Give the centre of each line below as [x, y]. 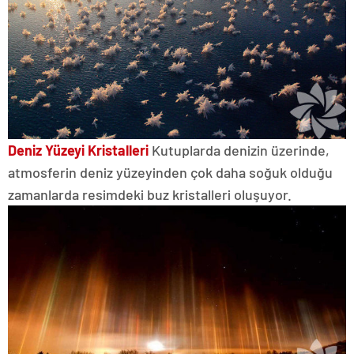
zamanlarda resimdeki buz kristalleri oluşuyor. [150, 194]
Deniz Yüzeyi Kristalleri [78, 150]
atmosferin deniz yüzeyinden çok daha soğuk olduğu [170, 172]
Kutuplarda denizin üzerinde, [239, 150]
